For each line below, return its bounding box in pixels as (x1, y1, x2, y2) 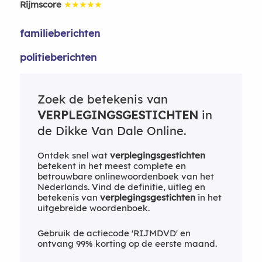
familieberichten (19, 27, 100, 39)
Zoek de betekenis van (37, 92, 168, 106)
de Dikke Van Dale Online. (37, 123, 187, 138)
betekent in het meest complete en (37, 160, 186, 171)
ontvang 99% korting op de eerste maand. (37, 238, 217, 249)
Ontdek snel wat (37, 150, 110, 161)
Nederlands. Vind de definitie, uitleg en (37, 181, 205, 192)
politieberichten (19, 50, 96, 63)
